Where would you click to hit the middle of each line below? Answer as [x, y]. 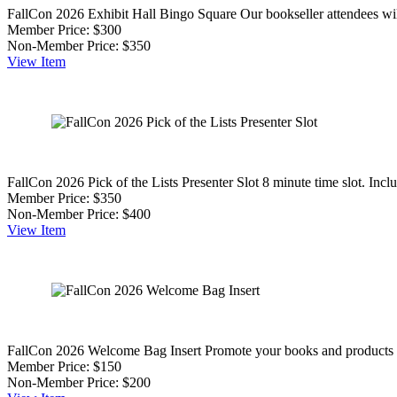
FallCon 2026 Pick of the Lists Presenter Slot [133, 182]
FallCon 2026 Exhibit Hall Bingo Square [122, 13]
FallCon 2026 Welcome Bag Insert [104, 350]
